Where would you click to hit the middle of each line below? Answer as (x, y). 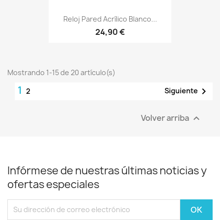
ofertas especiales (53, 184)
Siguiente (181, 90)
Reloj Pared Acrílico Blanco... (110, 19)
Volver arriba (166, 118)
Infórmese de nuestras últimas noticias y (107, 170)
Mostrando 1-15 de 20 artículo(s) (61, 72)
